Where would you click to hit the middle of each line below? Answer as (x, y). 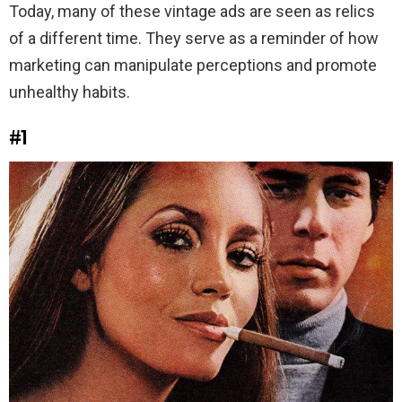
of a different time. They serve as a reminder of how (194, 38)
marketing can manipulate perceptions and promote (193, 65)
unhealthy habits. (70, 92)
